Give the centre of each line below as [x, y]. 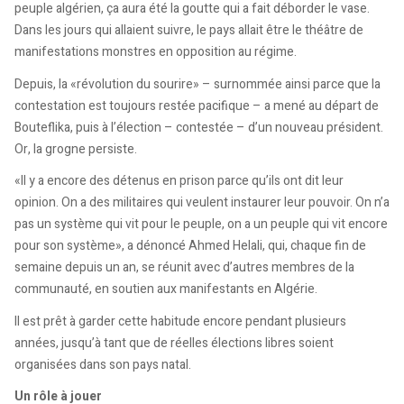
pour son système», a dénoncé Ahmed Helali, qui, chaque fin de [190, 246]
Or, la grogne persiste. [76, 149]
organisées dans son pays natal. [103, 364]
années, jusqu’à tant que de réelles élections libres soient [174, 343]
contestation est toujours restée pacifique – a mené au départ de [197, 106]
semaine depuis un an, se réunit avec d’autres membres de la [184, 268]
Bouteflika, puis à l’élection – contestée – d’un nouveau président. [199, 127]
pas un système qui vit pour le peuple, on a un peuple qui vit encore [201, 225]
